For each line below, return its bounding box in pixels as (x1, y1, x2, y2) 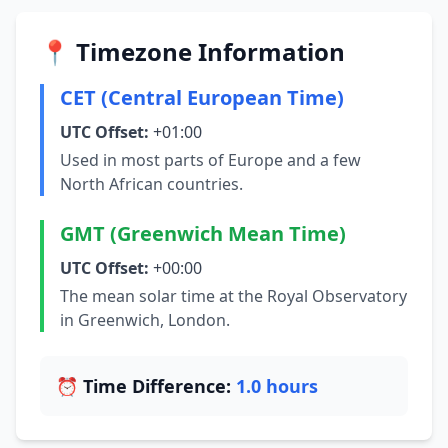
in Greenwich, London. (60, 309, 230, 331)
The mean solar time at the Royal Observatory (60, 285, 407, 307)
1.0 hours (236, 374, 318, 398)
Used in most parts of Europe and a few (60, 149, 361, 171)
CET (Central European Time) (60, 84, 344, 111)
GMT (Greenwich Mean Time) (60, 220, 346, 247)
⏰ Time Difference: (56, 374, 236, 398)
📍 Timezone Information (40, 35, 345, 68)
